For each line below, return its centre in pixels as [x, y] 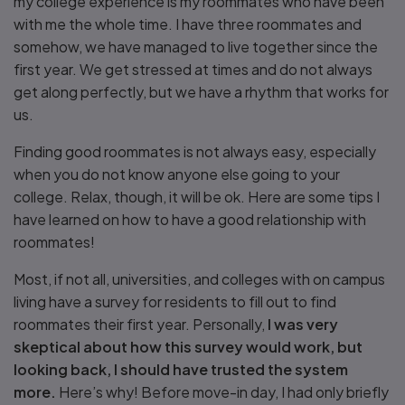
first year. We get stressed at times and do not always [193, 69]
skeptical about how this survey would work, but [188, 347]
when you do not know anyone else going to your [177, 174]
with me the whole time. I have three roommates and [188, 24]
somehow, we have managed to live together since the [196, 47]
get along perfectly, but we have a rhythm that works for [201, 92]
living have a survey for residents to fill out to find [175, 301]
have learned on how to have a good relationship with [190, 219]
